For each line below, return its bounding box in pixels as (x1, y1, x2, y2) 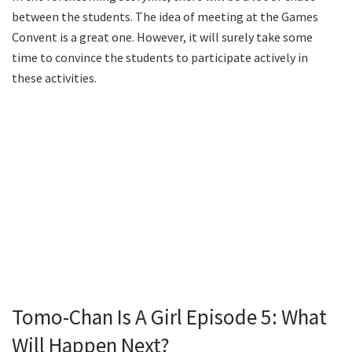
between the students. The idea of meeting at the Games (12, 8, 318, 24)
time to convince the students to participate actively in (12, 49, 308, 65)
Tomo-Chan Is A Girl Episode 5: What (12, 303, 327, 331)
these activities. (12, 69, 97, 86)
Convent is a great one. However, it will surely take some (12, 28, 313, 45)
